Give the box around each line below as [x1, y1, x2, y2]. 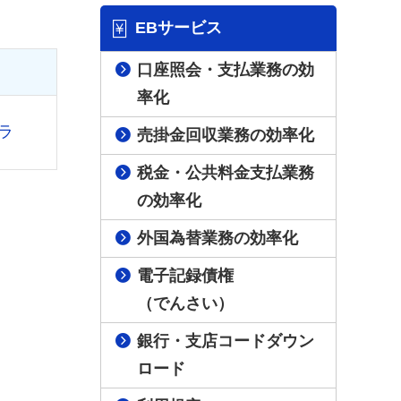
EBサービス [135, 19, 222, 37]
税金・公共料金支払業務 [137, 164, 315, 182]
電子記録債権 [137, 267, 235, 285]
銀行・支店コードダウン [137, 332, 315, 350]
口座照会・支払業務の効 [137, 61, 315, 79]
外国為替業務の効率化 [137, 229, 299, 247]
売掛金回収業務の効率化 [137, 126, 315, 144]
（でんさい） [137, 294, 235, 312]
